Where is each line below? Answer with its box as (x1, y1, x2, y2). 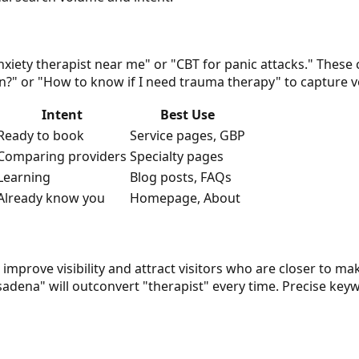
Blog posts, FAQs (130, 168, 232, 187)
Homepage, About (130, 189, 240, 208)
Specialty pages (130, 147, 224, 166)
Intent (41, 106, 83, 124)
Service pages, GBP (130, 127, 245, 145)
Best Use (160, 106, 215, 124)
